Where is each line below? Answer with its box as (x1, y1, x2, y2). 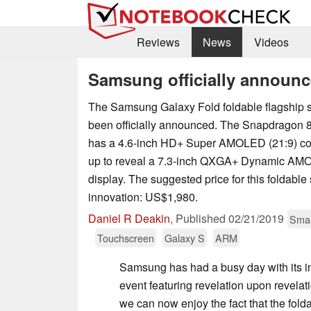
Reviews (136, 34, 180, 51)
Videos (253, 34, 289, 51)
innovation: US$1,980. (88, 188, 198, 205)
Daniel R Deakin (88, 210, 170, 226)
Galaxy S (165, 230, 205, 245)
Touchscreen (97, 230, 154, 245)
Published (176, 210, 228, 226)
